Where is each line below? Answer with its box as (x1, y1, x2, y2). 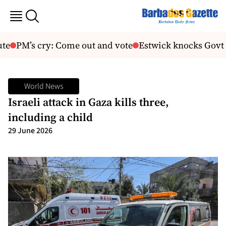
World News (24, 81, 63, 92)
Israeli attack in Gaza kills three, (8, 94, 169, 109)
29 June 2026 (8, 125, 52, 136)
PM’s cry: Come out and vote (11, 39, 128, 51)
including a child (8, 109, 95, 125)
